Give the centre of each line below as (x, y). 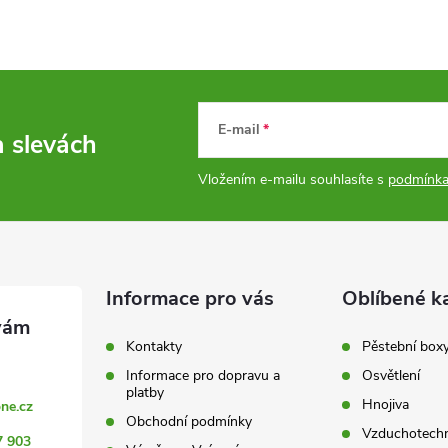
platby (145, 392)
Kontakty (154, 346)
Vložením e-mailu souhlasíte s (293, 179)
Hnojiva (385, 404)
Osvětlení (390, 375)
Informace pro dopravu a (203, 375)
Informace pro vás (190, 298)
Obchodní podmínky (189, 421)
